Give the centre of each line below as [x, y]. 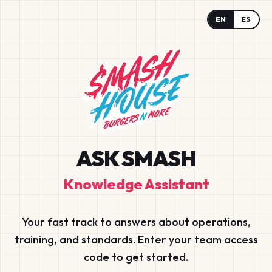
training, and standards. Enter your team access [136, 240]
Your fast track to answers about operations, [136, 222]
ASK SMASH [136, 158]
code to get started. [136, 257]
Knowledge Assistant [136, 184]
